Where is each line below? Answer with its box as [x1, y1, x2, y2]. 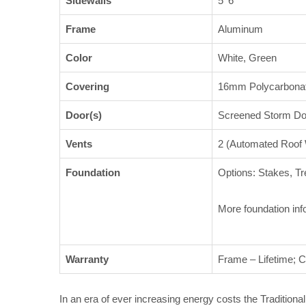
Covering [66, 81, 109, 93]
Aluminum [218, 23, 263, 36]
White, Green [218, 52, 277, 64]
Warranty [66, 253, 109, 266]
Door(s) [66, 109, 102, 122]
